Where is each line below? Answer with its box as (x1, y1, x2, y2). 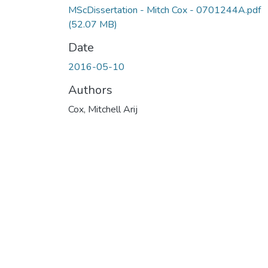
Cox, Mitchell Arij (68, 102, 138, 116)
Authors (68, 81, 112, 98)
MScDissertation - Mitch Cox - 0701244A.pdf (68, 3, 261, 17)
